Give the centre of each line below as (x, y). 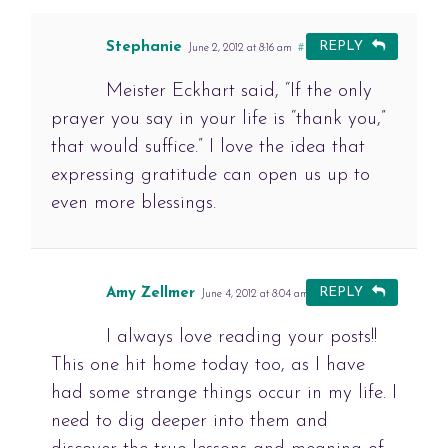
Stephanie (143, 48)
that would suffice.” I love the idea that (207, 148)
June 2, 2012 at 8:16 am (239, 49)
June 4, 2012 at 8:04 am (254, 295)
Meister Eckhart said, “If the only (238, 92)
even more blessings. (133, 204)
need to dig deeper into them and (189, 422)
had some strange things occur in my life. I (223, 394)
